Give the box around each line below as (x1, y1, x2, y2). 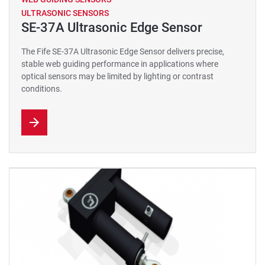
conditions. (21, 84, 62, 93)
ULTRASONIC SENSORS (21, 8, 109, 18)
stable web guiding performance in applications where (21, 59, 218, 69)
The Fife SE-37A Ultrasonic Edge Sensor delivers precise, (21, 47, 224, 56)
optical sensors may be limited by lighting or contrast (21, 72, 214, 81)
